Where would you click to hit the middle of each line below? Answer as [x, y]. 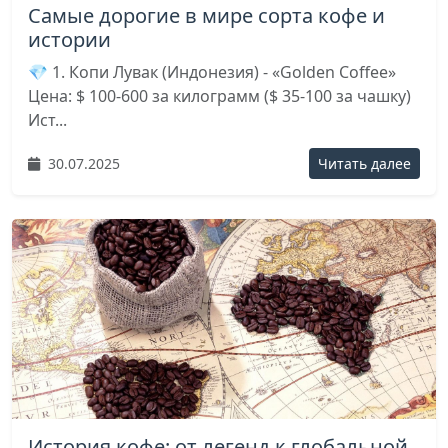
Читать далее [364, 163]
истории [69, 39]
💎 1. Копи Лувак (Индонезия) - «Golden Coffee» [212, 72]
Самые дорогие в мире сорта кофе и [206, 15]
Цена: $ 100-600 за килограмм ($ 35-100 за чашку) [219, 96]
